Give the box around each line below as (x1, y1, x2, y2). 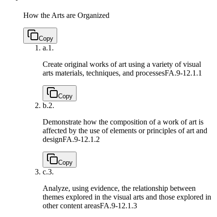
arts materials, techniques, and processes (43, 68, 165, 77)
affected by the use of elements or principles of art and (43, 126, 207, 135)
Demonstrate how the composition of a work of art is (43, 117, 203, 126)
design (43, 135, 62, 143)
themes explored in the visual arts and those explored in (43, 192, 211, 201)
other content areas (43, 201, 100, 210)
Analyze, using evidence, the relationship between (43, 184, 196, 192)
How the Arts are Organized (23, 11, 109, 19)
